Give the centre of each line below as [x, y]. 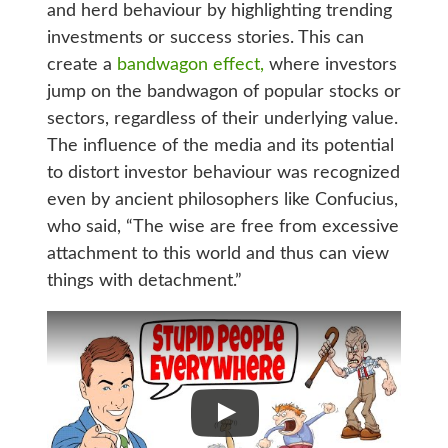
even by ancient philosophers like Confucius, [222, 199]
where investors [330, 64]
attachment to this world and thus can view [217, 253]
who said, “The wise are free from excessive [222, 226]
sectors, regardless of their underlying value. [222, 118]
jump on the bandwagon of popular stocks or [223, 91]
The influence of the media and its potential [220, 145]
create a [81, 64]
